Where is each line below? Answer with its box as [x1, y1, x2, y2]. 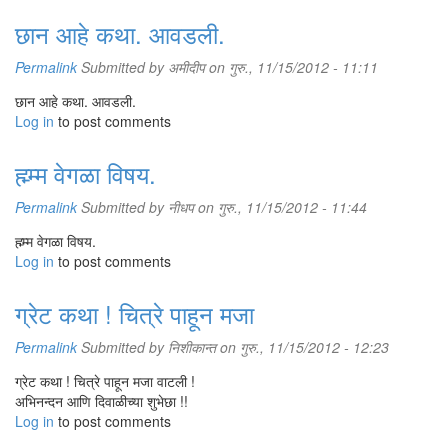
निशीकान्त [168, 337, 216, 357]
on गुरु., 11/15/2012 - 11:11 [205, 57, 378, 77]
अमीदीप [168, 57, 205, 77]
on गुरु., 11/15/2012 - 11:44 [194, 197, 367, 217]
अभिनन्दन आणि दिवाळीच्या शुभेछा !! [15, 391, 188, 411]
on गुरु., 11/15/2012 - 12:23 [216, 337, 389, 357]
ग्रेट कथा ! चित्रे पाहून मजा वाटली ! [15, 371, 195, 391]
